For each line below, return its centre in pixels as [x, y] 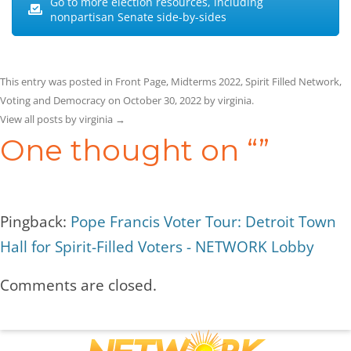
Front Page [141, 81]
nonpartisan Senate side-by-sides [138, 16]
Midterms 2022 [206, 81]
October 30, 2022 [162, 100]
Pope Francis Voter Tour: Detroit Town [203, 221]
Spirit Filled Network [292, 81]
